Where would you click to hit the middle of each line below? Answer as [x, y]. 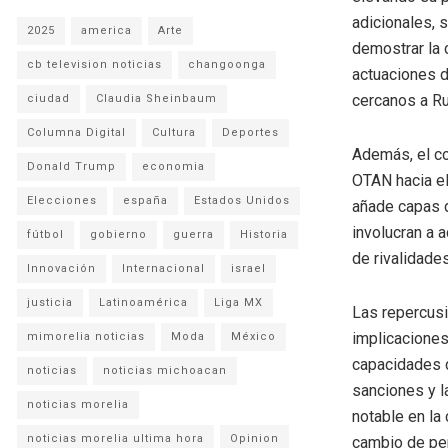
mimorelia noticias [86, 336]
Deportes [250, 132]
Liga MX [238, 302]
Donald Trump [71, 166]
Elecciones [62, 200]
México [253, 336]
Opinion [254, 438]
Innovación [61, 268]
